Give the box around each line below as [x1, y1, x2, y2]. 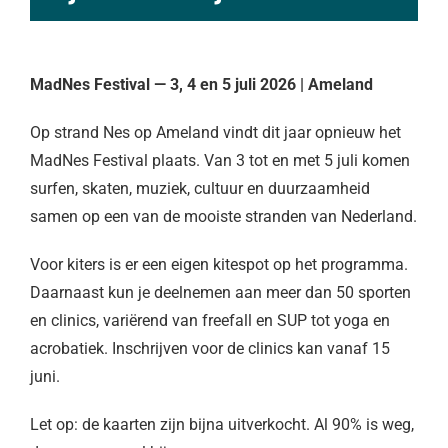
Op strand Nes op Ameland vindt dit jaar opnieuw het [30, 122, 401, 142]
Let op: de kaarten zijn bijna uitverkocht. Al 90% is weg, [30, 414, 414, 434]
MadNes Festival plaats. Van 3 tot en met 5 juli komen [30, 150, 410, 170]
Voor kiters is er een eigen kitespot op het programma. [30, 254, 408, 274]
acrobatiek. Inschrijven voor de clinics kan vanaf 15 [30, 338, 390, 358]
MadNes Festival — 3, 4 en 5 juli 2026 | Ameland [30, 74, 373, 94]
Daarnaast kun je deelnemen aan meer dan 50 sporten [30, 282, 411, 302]
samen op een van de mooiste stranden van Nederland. [30, 206, 417, 226]
